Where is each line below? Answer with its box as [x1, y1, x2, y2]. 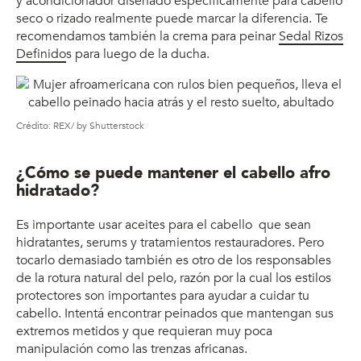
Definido [16, 44, 66, 63]
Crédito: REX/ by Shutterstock [16, 118, 144, 132]
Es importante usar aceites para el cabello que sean [16, 215, 311, 234]
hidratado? [16, 179, 99, 201]
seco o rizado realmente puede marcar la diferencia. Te [16, 9, 328, 27]
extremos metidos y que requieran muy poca [16, 322, 272, 340]
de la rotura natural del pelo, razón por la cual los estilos [16, 268, 331, 287]
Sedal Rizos [279, 27, 343, 45]
